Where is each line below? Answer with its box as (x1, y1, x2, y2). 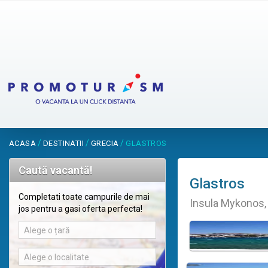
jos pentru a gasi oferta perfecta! (19, 204, 142, 214)
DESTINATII (43, 139, 84, 148)
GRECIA (91, 139, 119, 148)
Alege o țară (24, 226, 70, 236)
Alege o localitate (24, 252, 89, 263)
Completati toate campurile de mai (19, 192, 150, 202)
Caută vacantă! (19, 164, 93, 177)
